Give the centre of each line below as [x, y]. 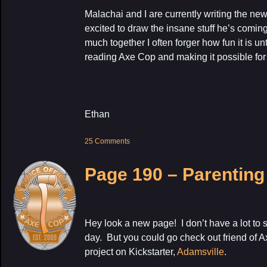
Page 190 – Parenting [175, 174]
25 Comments [107, 141]
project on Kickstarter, [131, 252]
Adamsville [201, 252]
